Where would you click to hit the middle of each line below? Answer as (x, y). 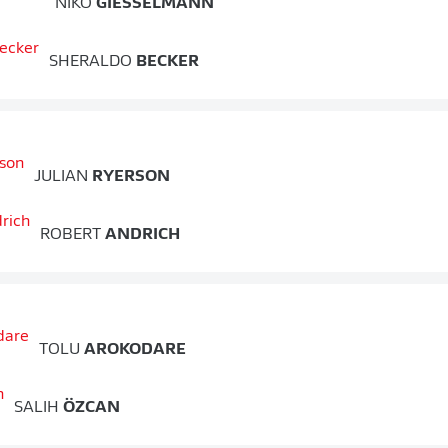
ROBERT (70, 235)
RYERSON (129, 177)
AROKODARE (133, 350)
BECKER (165, 62)
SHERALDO (90, 62)
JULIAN (61, 177)
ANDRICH (140, 235)
